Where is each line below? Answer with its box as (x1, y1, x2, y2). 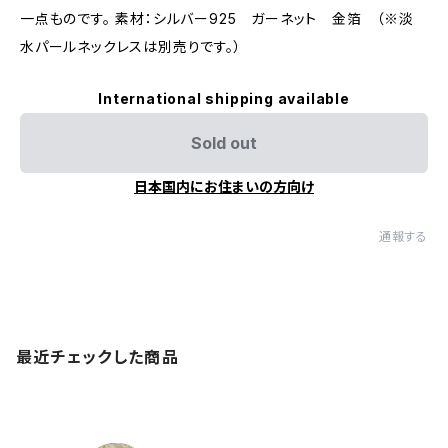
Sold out (191, 133, 257, 153)
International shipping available (98, 90, 350, 107)
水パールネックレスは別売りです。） (20, 38, 242, 55)
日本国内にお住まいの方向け (134, 178, 314, 195)
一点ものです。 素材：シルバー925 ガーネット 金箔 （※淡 (20, 10, 414, 27)
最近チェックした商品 (16, 347, 179, 367)
